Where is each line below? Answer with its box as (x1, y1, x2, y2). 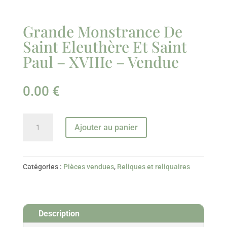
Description (38, 209, 80, 219)
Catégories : (22, 163, 63, 171)
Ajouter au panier (74, 123, 138, 133)
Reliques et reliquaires (117, 163, 190, 171)
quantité (22, 115, 52, 125)
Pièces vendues (63, 163, 114, 171)
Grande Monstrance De (22, 21, 182, 42)
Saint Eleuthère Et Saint (22, 36, 187, 57)
